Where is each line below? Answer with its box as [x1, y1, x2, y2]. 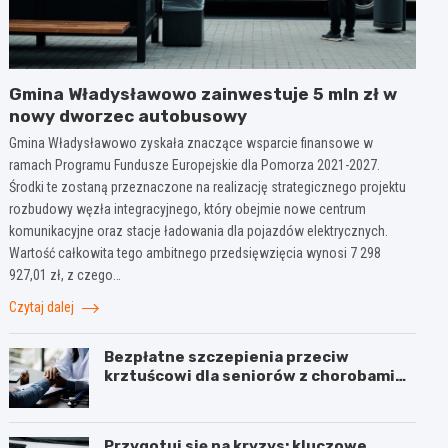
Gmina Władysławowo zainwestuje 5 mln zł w [9, 83, 398, 104]
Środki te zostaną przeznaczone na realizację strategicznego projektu [9, 178, 407, 195]
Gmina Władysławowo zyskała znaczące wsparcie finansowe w [9, 134, 374, 151]
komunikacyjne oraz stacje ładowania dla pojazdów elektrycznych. [9, 222, 389, 239]
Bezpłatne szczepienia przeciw [104, 347, 350, 366]
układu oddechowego [104, 385, 273, 404]
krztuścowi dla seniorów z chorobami [104, 366, 396, 385]
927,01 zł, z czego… [9, 266, 122, 283]
